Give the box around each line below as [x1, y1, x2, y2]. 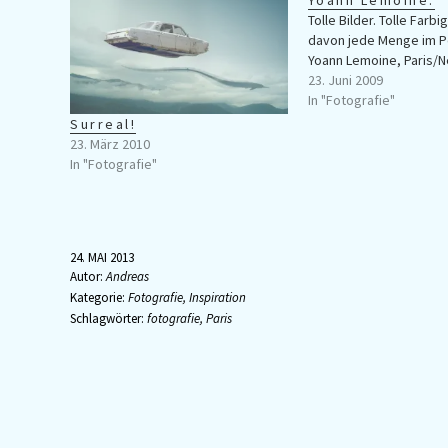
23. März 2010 [70, 135, 150, 154]
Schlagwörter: [70, 310, 147, 328]
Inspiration [189, 289, 246, 307]
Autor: [70, 268, 103, 286]
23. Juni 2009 [307, 71, 383, 89]
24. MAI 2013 [70, 249, 134, 267]
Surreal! [70, 115, 136, 134]
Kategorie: [70, 289, 128, 307]
